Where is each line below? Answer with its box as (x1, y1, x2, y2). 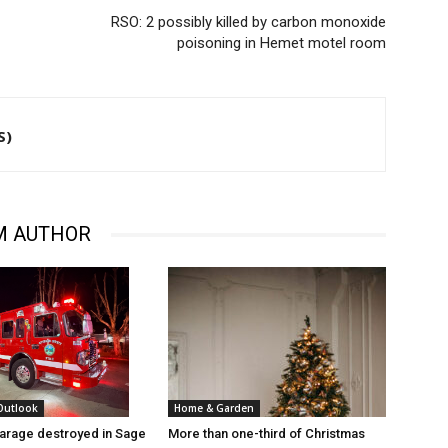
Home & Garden (174, 401, 254, 416)
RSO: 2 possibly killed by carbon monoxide (111, 13, 386, 32)
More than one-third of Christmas (168, 426, 365, 442)
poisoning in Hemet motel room (177, 34, 386, 53)
